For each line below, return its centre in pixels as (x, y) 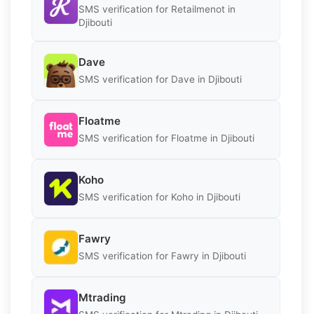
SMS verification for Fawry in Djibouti (162, 256)
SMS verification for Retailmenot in (157, 9)
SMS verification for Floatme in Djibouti (166, 138)
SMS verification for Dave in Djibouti (160, 80)
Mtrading (102, 298)
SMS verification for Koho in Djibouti (159, 197)
